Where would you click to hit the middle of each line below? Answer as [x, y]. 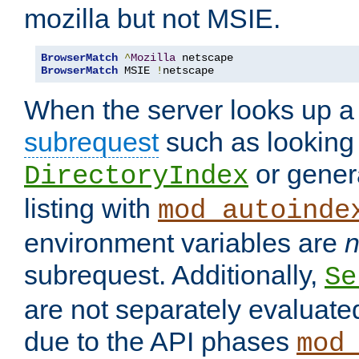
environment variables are [184, 243]
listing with [91, 209]
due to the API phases [160, 342]
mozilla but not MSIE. [152, 19]
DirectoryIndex [136, 177]
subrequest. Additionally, [174, 275]
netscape [188, 71]
